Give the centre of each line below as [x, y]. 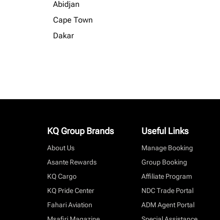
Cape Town [73, 20]
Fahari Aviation [70, 205]
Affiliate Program [167, 176]
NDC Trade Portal [167, 191]
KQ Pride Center [71, 191]
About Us [61, 148]
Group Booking [164, 162]
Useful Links [165, 131]
